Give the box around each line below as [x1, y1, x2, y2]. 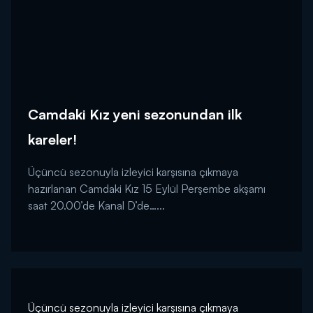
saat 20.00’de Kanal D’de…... [28, 198, 165, 212]
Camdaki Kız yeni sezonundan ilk [28, 105, 242, 123]
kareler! [28, 130, 77, 148]
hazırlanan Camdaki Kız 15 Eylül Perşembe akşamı [28, 181, 265, 196]
